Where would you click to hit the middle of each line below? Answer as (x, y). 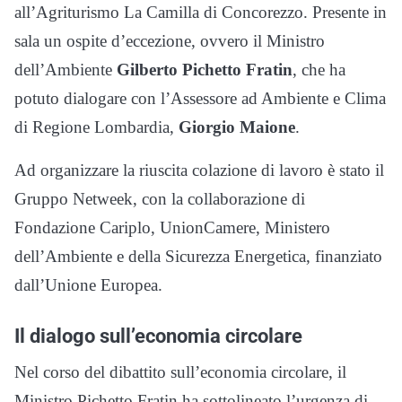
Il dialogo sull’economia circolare (158, 336)
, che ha (319, 70)
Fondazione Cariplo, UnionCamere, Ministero (172, 227)
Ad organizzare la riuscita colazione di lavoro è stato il (199, 170)
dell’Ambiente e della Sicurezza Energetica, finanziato (198, 256)
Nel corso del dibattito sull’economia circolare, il (180, 372)
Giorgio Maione (237, 127)
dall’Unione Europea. (88, 285)
